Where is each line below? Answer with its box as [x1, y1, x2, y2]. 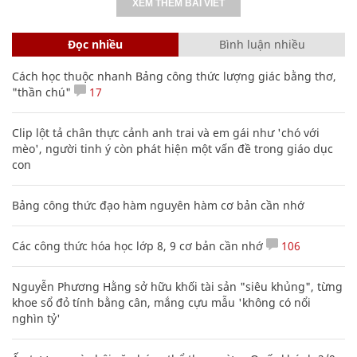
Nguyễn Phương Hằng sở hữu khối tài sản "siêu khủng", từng [12, 278, 343, 294]
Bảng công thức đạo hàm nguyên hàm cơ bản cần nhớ [12, 197, 304, 213]
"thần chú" [12, 84, 71, 100]
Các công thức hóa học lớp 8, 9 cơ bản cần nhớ [12, 237, 263, 253]
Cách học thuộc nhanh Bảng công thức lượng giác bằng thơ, [12, 68, 336, 84]
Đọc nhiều [68, 36, 123, 52]
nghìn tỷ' [12, 310, 61, 326]
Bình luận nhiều [218, 36, 305, 52]
